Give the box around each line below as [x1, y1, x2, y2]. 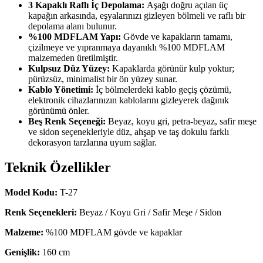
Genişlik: [5, 247, 40, 258]
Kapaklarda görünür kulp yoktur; [110, 63, 234, 74]
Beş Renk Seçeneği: [28, 116, 106, 127]
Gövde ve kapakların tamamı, [121, 32, 232, 42]
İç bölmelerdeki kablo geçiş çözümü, [93, 85, 231, 95]
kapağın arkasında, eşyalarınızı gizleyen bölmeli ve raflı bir [28, 11, 245, 21]
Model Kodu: [5, 187, 58, 198]
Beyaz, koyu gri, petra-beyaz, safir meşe [106, 116, 257, 127]
